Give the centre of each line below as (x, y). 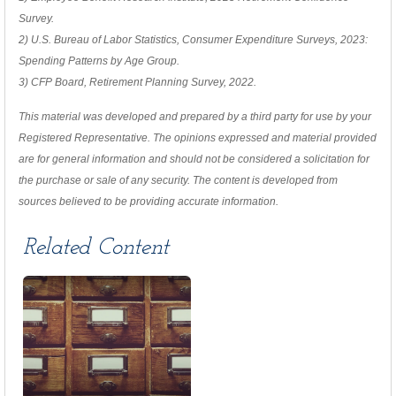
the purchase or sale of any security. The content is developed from (178, 180)
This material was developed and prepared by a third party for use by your (195, 117)
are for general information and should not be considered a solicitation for (194, 159)
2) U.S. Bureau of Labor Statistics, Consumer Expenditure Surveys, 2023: (193, 40)
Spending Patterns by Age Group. (99, 61)
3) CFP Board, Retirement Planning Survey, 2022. (137, 82)
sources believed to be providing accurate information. (148, 202)
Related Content (96, 248)
